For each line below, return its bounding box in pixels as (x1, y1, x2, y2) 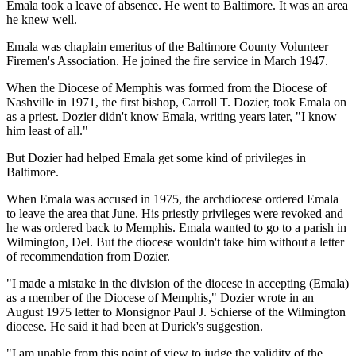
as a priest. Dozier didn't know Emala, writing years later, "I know (6, 110, 337, 124)
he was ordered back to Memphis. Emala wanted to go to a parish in (6, 221, 346, 235)
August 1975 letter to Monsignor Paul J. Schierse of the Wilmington (6, 305, 346, 319)
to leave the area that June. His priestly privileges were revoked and (6, 207, 343, 221)
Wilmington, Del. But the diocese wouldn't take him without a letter (6, 235, 344, 250)
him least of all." (6, 124, 88, 138)
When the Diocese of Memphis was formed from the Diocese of (6, 81, 327, 95)
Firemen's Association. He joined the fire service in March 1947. (6, 54, 328, 68)
